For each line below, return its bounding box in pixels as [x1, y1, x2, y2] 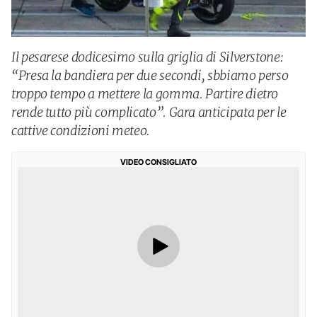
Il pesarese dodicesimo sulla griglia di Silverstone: [11, 49, 284, 65]
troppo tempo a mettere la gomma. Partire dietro [11, 86, 279, 102]
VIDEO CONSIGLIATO [120, 157, 197, 167]
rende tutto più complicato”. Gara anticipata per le [11, 104, 287, 120]
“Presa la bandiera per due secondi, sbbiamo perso [11, 67, 289, 83]
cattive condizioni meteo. [11, 122, 150, 139]
